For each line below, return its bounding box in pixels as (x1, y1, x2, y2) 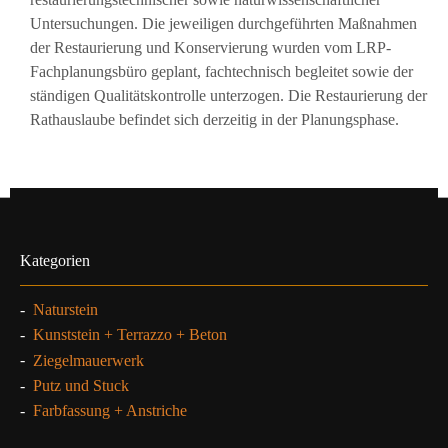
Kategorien (20, 252, 90, 270)
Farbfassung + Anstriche (33, 402, 187, 420)
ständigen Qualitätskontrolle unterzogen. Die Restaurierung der (30, 87, 427, 105)
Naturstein (33, 300, 98, 318)
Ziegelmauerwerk (33, 351, 144, 369)
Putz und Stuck (33, 376, 129, 394)
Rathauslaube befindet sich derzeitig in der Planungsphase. (30, 111, 399, 129)
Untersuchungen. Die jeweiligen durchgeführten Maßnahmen (30, 15, 417, 33)
